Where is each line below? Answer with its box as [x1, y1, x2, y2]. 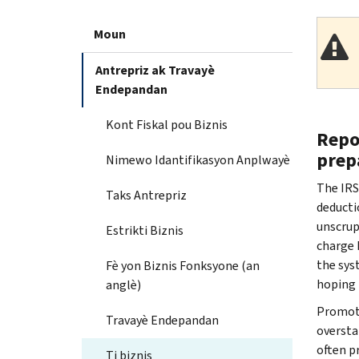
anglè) [106, 276, 141, 293]
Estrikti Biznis [106, 221, 184, 239]
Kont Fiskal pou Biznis [106, 115, 228, 133]
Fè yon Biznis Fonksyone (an [106, 256, 260, 274]
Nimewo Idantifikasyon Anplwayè [106, 151, 290, 168]
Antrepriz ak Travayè [95, 61, 215, 79]
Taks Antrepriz [106, 186, 187, 204]
